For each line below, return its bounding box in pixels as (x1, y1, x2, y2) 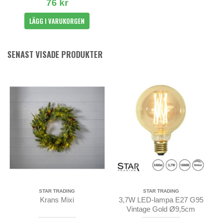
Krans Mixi (40, 196, 74, 204)
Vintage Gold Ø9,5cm (127, 205, 196, 214)
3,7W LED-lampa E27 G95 (118, 196, 203, 204)
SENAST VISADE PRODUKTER (7, 48, 103, 60)
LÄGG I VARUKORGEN (29, 16, 85, 26)
